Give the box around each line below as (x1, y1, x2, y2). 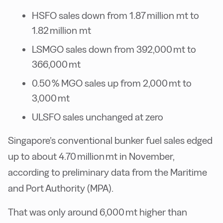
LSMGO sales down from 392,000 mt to (32, 43, 196, 55)
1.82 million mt (32, 24, 91, 36)
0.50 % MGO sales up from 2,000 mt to (32, 77, 192, 89)
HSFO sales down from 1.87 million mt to (32, 9, 199, 21)
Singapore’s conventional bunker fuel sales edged (8, 134, 213, 146)
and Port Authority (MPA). (8, 182, 113, 194)
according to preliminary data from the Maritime (8, 166, 207, 178)
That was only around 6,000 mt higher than (8, 206, 187, 218)
